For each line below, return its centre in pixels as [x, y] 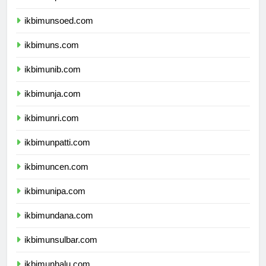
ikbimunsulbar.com [61, 251]
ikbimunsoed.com [59, 31]
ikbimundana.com [59, 226]
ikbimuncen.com [56, 178]
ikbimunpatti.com [57, 153]
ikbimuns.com [52, 56]
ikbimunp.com [52, 7]
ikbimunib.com [53, 80]
